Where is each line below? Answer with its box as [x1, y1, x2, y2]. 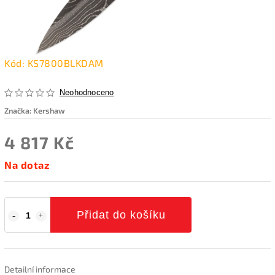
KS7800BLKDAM [27, 56, 104, 69]
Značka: [4, 105, 33, 115]
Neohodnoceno [60, 88, 114, 97]
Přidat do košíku [76, 208, 166, 221]
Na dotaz [4, 158, 50, 171]
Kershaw [33, 105, 65, 115]
